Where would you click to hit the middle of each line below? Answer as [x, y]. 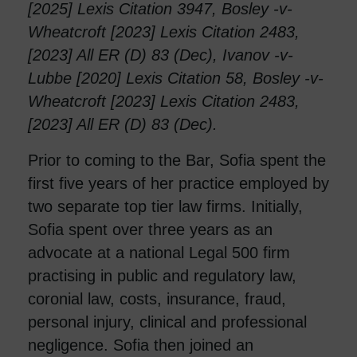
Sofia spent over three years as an [150, 229]
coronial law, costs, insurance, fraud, [157, 298]
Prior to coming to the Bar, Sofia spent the [177, 160]
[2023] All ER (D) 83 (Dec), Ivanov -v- [161, 55]
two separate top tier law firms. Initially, [165, 206]
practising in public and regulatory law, [162, 275]
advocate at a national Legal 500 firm [159, 252]
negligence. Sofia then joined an [141, 345]
